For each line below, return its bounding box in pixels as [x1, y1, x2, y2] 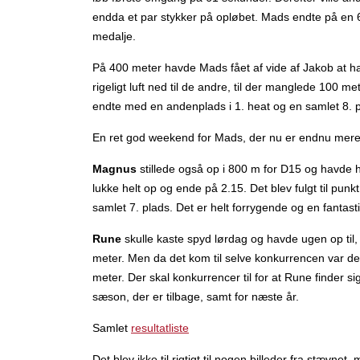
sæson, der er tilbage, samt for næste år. [92, 290, 299, 304]
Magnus [92, 162, 137, 176]
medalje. [92, 30, 136, 43]
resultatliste [131, 321, 189, 335]
